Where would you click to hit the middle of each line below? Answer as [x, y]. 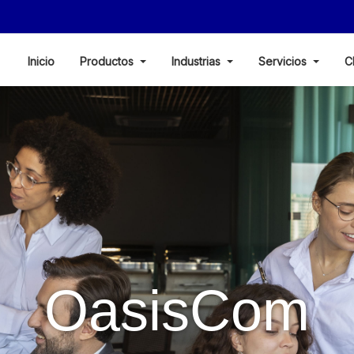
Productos [109, 62]
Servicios [284, 62]
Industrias [198, 62]
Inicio [41, 62]
